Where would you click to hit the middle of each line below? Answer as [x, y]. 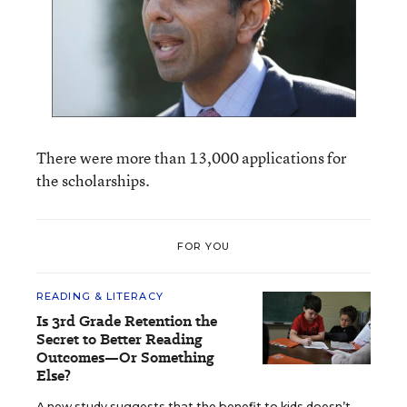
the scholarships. [93, 180]
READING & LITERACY [100, 296]
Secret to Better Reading [119, 339]
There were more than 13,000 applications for [191, 158]
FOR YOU [203, 246]
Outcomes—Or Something [125, 357]
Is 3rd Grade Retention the [127, 321]
